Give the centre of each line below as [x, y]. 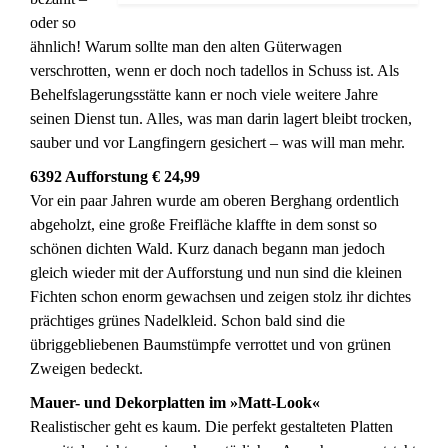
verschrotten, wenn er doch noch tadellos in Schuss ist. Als [214, 70]
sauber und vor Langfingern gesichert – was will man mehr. [217, 142]
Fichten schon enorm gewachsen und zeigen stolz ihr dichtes [220, 296]
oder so [53, 22]
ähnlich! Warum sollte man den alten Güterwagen [186, 46]
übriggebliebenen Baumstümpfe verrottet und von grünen [210, 344]
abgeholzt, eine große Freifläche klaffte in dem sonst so [203, 224]
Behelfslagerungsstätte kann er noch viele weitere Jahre [204, 94]
